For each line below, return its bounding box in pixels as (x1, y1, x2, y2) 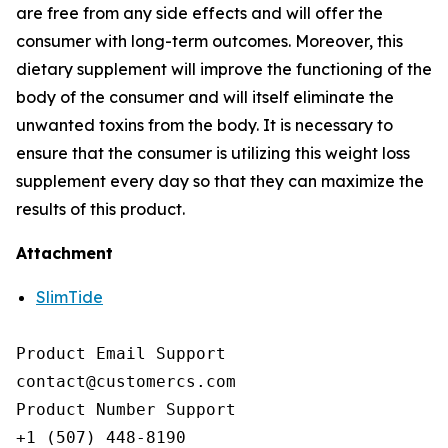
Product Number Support (16, 400, 236, 420)
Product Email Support (16, 344, 226, 364)
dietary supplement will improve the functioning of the (16, 59, 432, 80)
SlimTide (36, 287, 103, 308)
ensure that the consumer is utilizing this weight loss (16, 143, 410, 164)
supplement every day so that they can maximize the (16, 171, 424, 192)
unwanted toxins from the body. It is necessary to (16, 115, 393, 136)
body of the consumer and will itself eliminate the (16, 87, 394, 108)
